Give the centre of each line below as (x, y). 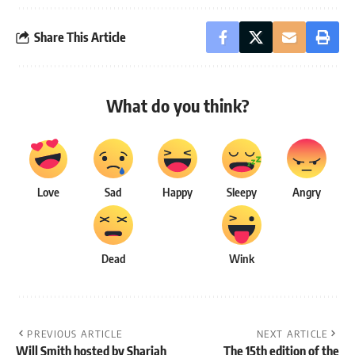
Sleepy (242, 192)
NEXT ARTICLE (292, 334)
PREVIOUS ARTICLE (75, 334)
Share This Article (80, 37)
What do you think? (177, 106)
